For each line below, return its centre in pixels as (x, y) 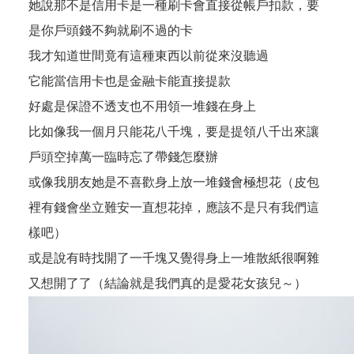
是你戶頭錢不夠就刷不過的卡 (111, 30)
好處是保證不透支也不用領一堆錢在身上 (142, 106)
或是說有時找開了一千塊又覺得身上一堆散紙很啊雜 (174, 258)
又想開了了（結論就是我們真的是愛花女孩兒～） (168, 283)
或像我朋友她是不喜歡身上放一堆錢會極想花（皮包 (174, 182)
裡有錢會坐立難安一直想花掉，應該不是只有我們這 (174, 207)
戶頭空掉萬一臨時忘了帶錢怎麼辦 (123, 157)
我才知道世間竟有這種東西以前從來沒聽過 (149, 56)
